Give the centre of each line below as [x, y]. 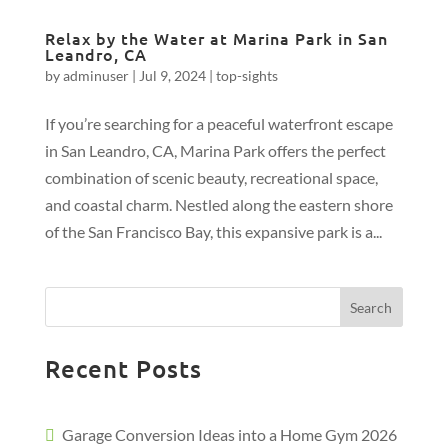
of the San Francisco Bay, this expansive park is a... [213, 231]
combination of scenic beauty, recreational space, [211, 177]
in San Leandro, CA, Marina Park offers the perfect [215, 150]
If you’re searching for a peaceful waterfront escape [218, 123]
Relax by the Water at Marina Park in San [216, 38]
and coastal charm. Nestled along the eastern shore [218, 204]
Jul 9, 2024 [172, 75]
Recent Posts [123, 368]
